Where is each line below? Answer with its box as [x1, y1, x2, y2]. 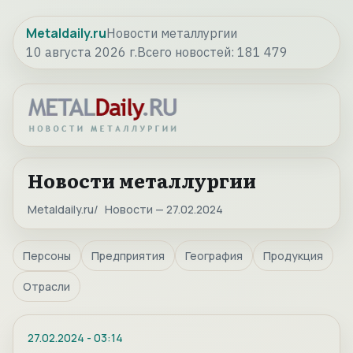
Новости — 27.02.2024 [105, 202, 223, 217]
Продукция [263, 248, 323, 264]
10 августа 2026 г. [26, 44, 137, 60]
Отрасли [23, 279, 70, 295]
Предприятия [91, 248, 165, 264]
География [185, 248, 243, 264]
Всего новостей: [137, 44, 237, 60]
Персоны [23, 248, 71, 264]
